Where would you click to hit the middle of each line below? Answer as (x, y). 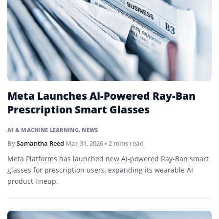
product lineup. (33, 181)
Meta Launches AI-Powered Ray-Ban (101, 96)
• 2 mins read (123, 143)
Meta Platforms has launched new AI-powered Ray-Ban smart (108, 158)
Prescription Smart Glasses (78, 109)
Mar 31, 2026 (84, 143)
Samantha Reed (40, 143)
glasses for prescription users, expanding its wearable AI (100, 170)
